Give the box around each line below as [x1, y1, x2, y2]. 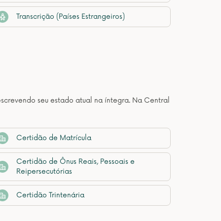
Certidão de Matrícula [16, 134, 91, 142]
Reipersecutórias [16, 167, 72, 176]
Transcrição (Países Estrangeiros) [16, 12, 125, 21]
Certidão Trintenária [16, 191, 84, 199]
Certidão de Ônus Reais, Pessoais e [16, 157, 135, 166]
